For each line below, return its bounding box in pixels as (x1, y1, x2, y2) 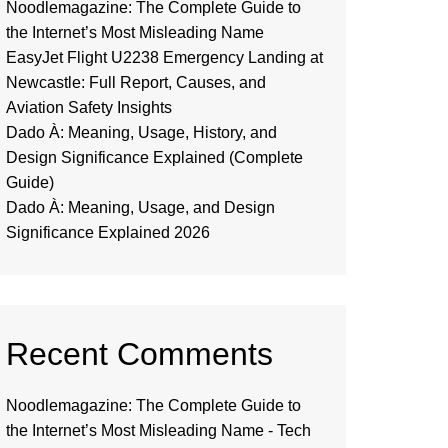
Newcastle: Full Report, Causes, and (6, 74, 266, 91)
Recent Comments (6, 336, 273, 372)
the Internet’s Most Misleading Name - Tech (6, 422, 311, 439)
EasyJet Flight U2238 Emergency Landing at (6, 49, 323, 66)
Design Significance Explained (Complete (6, 149, 303, 166)
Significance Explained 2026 (6, 224, 210, 241)
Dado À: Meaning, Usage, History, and (6, 124, 277, 141)
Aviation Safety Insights (6, 99, 172, 116)
